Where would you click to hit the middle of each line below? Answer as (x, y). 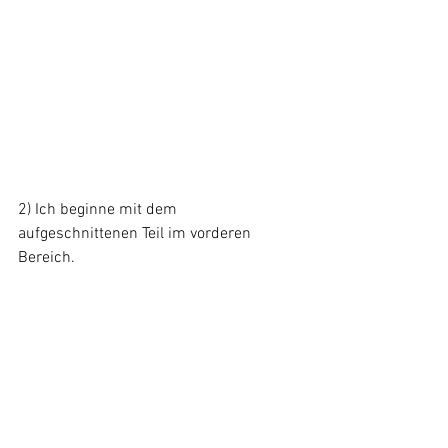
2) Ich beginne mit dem (99, 209)
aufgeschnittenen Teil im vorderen (136, 233)
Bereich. (46, 257)
